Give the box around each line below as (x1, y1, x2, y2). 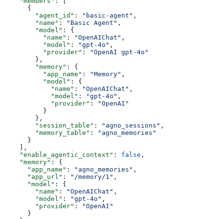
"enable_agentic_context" (4, 151, 113, 159)
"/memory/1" (70, 173, 113, 181)
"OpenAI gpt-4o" (90, 48, 149, 56)
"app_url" (4, 173, 63, 181)
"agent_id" (4, 12, 74, 20)
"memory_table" (4, 129, 90, 137)
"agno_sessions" (102, 122, 160, 130)
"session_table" (4, 122, 94, 130)
